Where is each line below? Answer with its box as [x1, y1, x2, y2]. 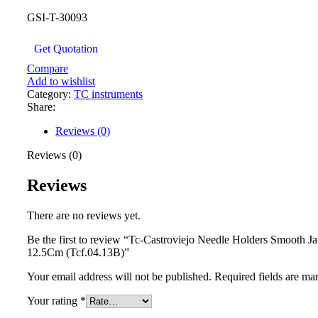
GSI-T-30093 [27, 11, 87, 23]
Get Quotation [34, 42, 98, 55]
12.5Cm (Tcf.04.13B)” [27, 246, 129, 258]
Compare [27, 62, 68, 75]
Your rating [27, 294, 80, 307]
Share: [27, 100, 55, 113]
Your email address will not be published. [27, 270, 212, 283]
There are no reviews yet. [27, 209, 141, 221]
